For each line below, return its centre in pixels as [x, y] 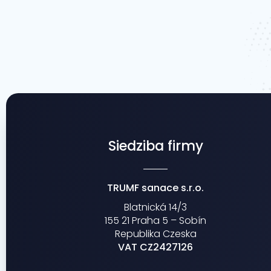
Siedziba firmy [155, 145]
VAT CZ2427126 [156, 247]
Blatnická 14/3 [156, 207]
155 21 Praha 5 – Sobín [156, 220]
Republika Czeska [155, 233]
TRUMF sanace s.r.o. [156, 188]
